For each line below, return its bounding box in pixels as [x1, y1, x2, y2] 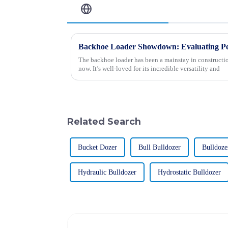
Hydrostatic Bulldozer [158, 168, 221, 177]
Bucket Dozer [78, 144, 117, 152]
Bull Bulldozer [138, 144, 181, 152]
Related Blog [93, 3, 156, 14]
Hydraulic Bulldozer [78, 168, 136, 177]
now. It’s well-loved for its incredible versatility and [78, 64, 220, 72]
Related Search [67, 116, 141, 127]
